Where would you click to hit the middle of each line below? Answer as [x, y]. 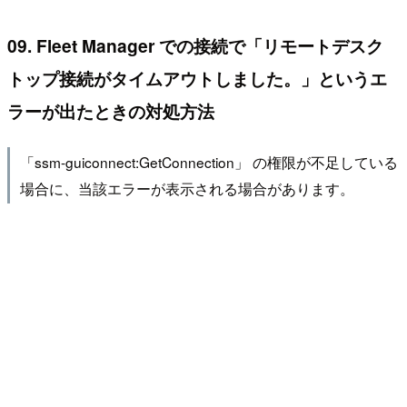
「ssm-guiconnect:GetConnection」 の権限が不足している [208, 162]
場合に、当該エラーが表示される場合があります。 [187, 189]
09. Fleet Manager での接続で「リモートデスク [195, 45]
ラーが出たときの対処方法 [111, 110]
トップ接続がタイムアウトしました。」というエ [197, 78]
